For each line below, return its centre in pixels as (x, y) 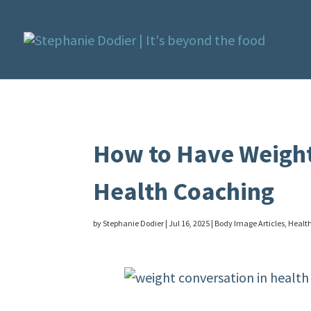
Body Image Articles (250, 223)
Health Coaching (184, 191)
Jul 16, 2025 (190, 223)
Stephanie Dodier (134, 223)
